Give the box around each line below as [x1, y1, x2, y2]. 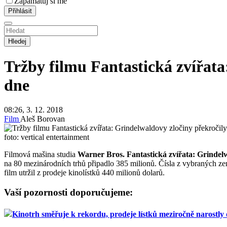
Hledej [8, 37, 26, 45]
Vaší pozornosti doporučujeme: [4, 187, 133, 198]
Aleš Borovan [20, 115, 65, 124]
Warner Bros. [78, 150, 125, 159]
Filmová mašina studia [4, 150, 78, 159]
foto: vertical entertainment [4, 133, 89, 142]
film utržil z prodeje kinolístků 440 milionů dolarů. [4, 168, 165, 177]
